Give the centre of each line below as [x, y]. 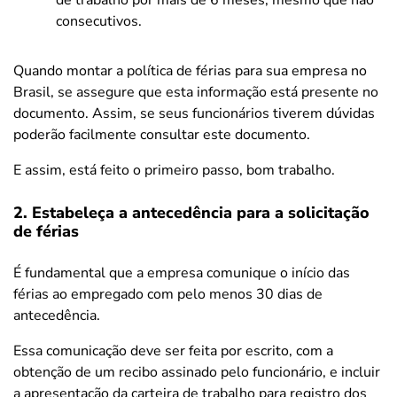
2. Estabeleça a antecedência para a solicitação [191, 212]
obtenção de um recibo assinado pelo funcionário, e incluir [197, 372]
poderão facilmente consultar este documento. [162, 134]
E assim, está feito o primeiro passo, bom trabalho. [174, 170]
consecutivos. [99, 21]
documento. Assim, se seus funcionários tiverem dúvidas [194, 113]
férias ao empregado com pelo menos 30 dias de [168, 294]
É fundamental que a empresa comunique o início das [182, 272]
